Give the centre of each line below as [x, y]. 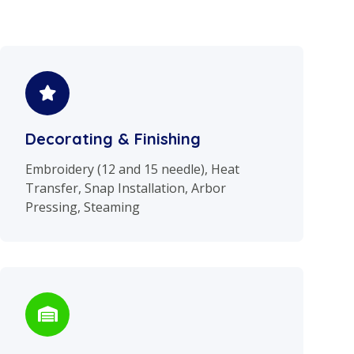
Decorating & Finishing [113, 139]
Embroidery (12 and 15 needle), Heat [132, 169]
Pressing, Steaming [83, 207]
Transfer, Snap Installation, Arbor [126, 188]
